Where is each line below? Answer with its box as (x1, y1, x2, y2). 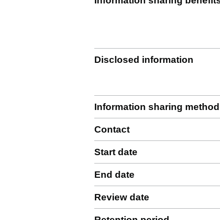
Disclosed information (94, 55, 193, 65)
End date (94, 169, 135, 180)
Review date (94, 192, 149, 202)
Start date (94, 147, 137, 157)
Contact (94, 124, 130, 135)
